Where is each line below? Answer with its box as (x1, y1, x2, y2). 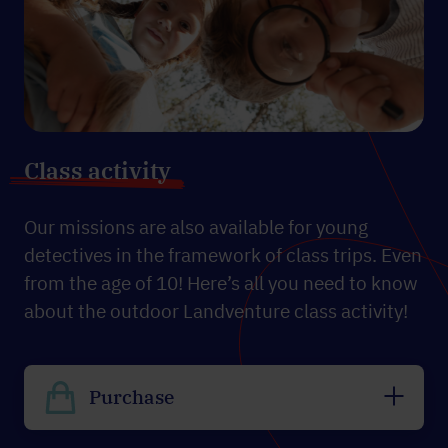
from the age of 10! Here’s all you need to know (24, 270, 418, 295)
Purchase (89, 385, 174, 410)
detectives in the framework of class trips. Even (24, 242, 422, 267)
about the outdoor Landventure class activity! (24, 298, 408, 323)
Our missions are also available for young (24, 214, 368, 239)
